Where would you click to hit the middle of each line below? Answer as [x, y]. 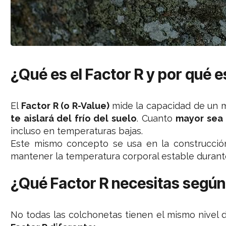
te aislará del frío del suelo [74, 119]
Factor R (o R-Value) [66, 106]
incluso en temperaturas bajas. [77, 131]
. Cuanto [156, 119]
